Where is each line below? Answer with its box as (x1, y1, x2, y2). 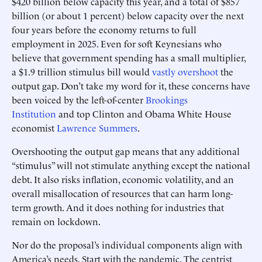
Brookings (146, 93, 188, 106)
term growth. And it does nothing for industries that (12, 201, 224, 213)
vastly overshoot (152, 65, 218, 78)
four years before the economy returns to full (12, 23, 196, 36)
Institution (12, 107, 56, 120)
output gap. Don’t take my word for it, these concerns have (12, 79, 250, 92)
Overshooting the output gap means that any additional (12, 144, 240, 157)
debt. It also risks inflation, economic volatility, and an (12, 173, 234, 185)
